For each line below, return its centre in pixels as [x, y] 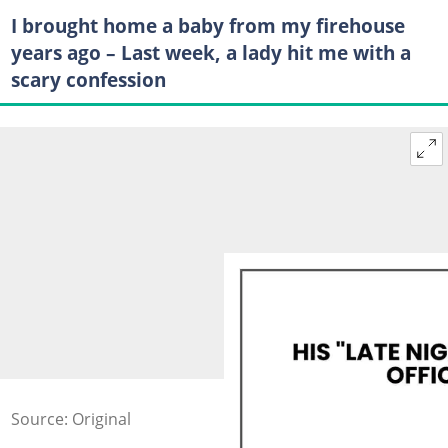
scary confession [88, 79]
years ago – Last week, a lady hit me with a [210, 52]
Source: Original [70, 419]
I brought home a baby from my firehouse [207, 25]
